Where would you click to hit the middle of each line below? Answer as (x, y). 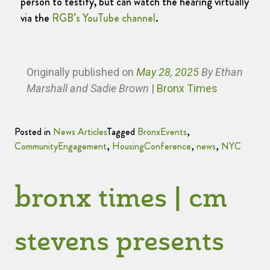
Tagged (122, 132)
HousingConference (152, 146)
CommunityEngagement (61, 146)
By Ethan (221, 72)
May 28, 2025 (168, 72)
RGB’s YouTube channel (104, 18)
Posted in (34, 132)
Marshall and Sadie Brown (89, 89)
